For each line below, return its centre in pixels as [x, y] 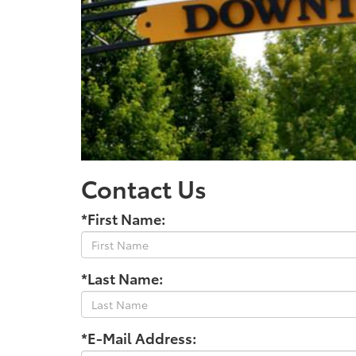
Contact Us [144, 188]
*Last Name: [122, 278]
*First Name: [123, 218]
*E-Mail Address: [139, 337]
